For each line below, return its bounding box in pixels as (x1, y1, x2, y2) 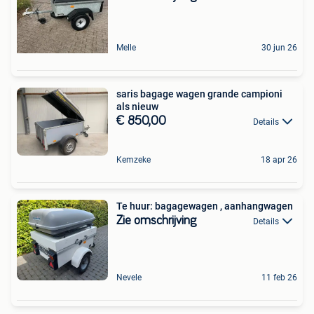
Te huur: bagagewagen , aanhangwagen (116, 200, 293, 212)
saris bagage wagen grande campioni (116, 88, 282, 100)
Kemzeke (116, 155, 151, 165)
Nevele (116, 272, 142, 282)
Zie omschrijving (116, 214, 196, 228)
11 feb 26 (261, 272, 297, 282)
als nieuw (116, 100, 158, 112)
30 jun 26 (261, 42, 297, 53)
